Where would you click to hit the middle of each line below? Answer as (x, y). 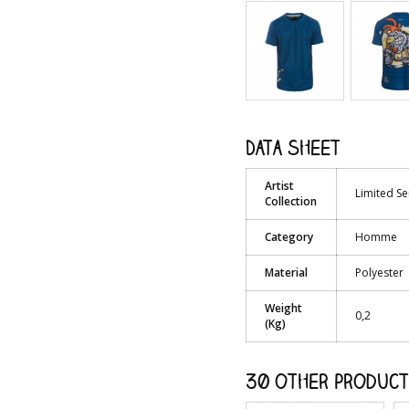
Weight (283, 308)
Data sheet (293, 147)
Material (286, 272)
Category (288, 236)
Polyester (379, 272)
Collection (290, 201)
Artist (279, 185)
